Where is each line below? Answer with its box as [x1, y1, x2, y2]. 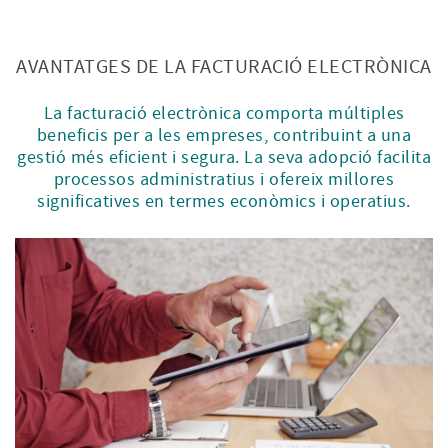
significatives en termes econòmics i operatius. [37, 190, 411, 213]
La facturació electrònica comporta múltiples [43, 102, 405, 125]
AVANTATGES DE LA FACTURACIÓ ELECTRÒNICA [16, 54, 432, 80]
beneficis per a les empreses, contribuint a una [36, 124, 412, 147]
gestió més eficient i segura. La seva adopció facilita [17, 146, 431, 169]
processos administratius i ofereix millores [53, 168, 395, 191]
